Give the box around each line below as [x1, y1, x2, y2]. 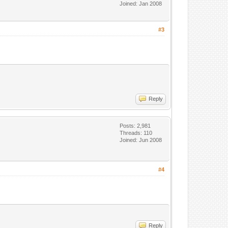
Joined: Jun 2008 [120, 137, 162, 143]
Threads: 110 [120, 130, 153, 136]
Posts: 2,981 [120, 123, 151, 129]
